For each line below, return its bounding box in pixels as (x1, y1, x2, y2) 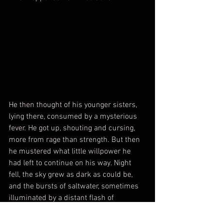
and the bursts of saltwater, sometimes (9, 181, 140, 191)
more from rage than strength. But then (9, 135, 142, 145)
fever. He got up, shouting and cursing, (9, 123, 137, 133)
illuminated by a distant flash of (9, 193, 116, 203)
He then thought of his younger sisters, (9, 100, 139, 110)
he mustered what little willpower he (9, 146, 133, 156)
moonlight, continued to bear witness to (9, 204, 142, 215)
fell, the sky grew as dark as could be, (9, 170, 135, 180)
